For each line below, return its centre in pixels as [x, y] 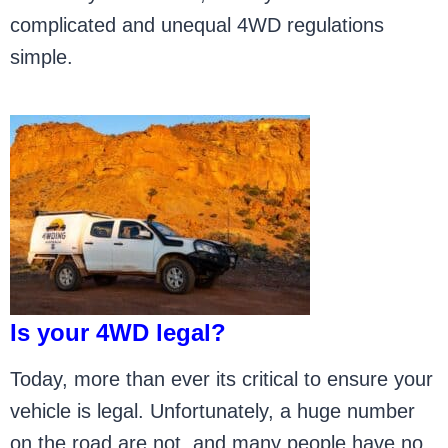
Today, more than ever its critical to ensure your [222, 379]
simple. [42, 57]
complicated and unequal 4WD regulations [197, 25]
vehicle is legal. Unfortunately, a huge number [213, 411]
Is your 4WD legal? [118, 332]
